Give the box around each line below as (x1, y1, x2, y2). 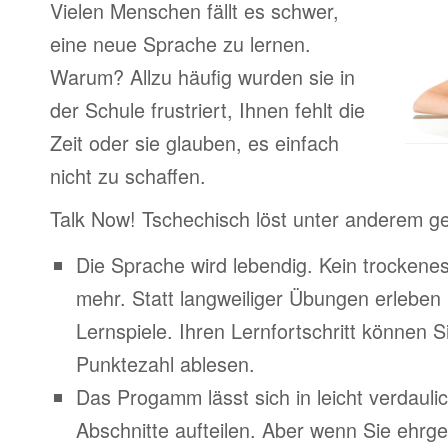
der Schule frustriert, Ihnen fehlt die (50, 95, 365, 124)
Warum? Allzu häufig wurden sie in (50, 62, 355, 91)
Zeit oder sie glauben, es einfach (50, 128, 339, 157)
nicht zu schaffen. (50, 161, 206, 190)
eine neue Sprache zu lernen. (50, 29, 311, 58)
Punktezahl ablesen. (76, 349, 255, 378)
